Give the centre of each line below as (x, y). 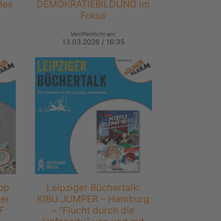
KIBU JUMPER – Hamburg (93, 199)
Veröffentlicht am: (93, 34)
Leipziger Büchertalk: (93, 188)
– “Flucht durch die (93, 210)
